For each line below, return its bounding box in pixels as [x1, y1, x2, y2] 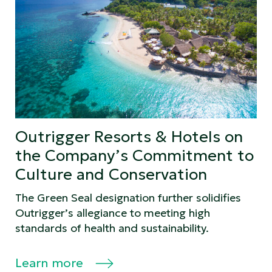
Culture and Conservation [15, 164, 207, 184]
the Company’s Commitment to [15, 145, 254, 165]
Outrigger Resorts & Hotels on [15, 126, 243, 146]
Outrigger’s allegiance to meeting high [15, 205, 210, 220]
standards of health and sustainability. [15, 220, 209, 235]
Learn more [15, 254, 86, 271]
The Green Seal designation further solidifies [15, 190, 241, 205]
